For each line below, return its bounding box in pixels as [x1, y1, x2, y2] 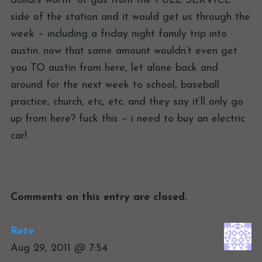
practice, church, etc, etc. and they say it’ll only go [11, 96, 243, 108]
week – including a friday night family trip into [11, 29, 227, 40]
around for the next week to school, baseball [11, 80, 219, 91]
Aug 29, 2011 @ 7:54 [11, 243, 108, 254]
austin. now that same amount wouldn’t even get [11, 46, 237, 57]
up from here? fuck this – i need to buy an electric [11, 113, 245, 125]
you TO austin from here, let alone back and [11, 63, 218, 74]
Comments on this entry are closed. [11, 192, 187, 204]
